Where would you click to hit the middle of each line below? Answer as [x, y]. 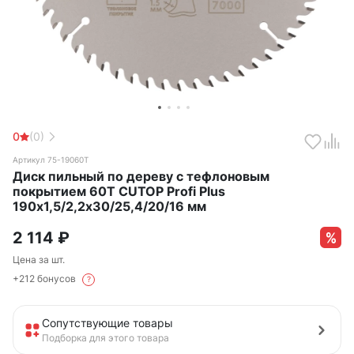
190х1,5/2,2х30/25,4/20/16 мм [109, 206]
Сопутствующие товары [107, 323]
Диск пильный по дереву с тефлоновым [141, 176]
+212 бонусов [45, 279]
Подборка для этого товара [105, 338]
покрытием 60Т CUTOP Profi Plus [119, 191]
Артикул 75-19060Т [51, 160]
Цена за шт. [39, 260]
